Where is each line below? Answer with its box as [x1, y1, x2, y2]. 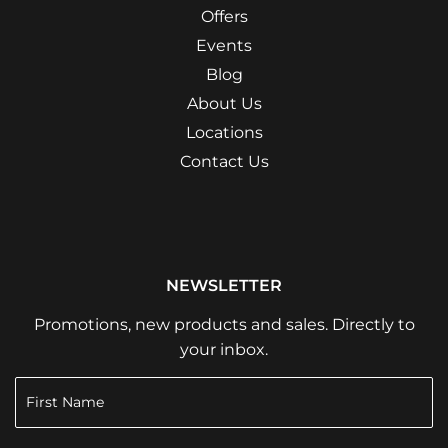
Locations [185, 122, 263, 142]
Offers [200, 6, 248, 26]
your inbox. [180, 339, 268, 359]
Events [196, 35, 252, 55]
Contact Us [179, 151, 269, 171]
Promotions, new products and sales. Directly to [33, 314, 415, 334]
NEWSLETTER [166, 275, 282, 295]
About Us [186, 93, 262, 113]
